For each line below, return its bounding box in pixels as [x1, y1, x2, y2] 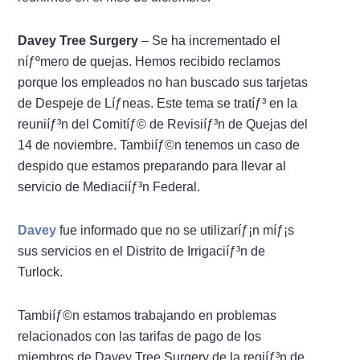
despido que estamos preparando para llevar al [18, 158, 287, 173]
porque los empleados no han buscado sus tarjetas [18, 75, 309, 89]
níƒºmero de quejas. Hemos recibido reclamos [18, 54, 281, 68]
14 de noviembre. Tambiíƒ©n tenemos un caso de [18, 137, 301, 152]
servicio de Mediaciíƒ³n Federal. [18, 179, 201, 194]
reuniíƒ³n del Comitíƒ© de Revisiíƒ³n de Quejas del [18, 117, 309, 131]
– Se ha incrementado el [138, 33, 281, 47]
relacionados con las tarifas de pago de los [18, 329, 262, 343]
